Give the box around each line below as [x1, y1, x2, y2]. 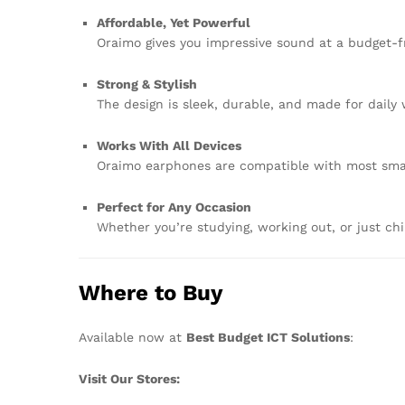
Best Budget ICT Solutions [186, 330, 350, 345]
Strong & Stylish [97, 77, 197, 92]
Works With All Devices [97, 137, 241, 153]
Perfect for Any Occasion [97, 199, 251, 214]
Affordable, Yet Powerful [97, 15, 250, 31]
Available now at [79, 330, 186, 345]
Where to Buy [79, 280, 223, 306]
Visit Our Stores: [79, 372, 180, 387]
